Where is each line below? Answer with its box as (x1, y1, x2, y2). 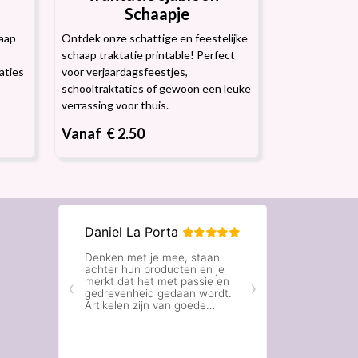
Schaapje (124, 4, 189, 23)
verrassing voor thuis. (62, 98, 169, 112)
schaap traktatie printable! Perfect (62, 48, 235, 62)
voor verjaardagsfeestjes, (62, 65, 188, 78)
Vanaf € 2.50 (62, 125, 145, 142)
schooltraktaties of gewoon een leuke (62, 82, 251, 95)
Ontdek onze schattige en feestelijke (62, 31, 248, 45)
